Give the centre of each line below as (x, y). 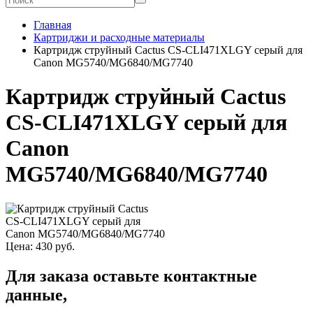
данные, (36, 294)
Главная (52, 25)
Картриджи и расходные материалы (119, 37)
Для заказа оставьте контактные (131, 276)
